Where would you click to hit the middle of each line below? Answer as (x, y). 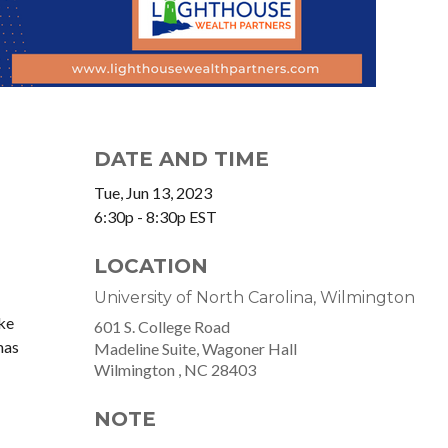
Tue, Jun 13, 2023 (153, 192)
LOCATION (151, 266)
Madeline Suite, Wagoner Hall (196, 348)
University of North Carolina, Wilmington (255, 297)
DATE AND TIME (182, 159)
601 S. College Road (162, 326)
